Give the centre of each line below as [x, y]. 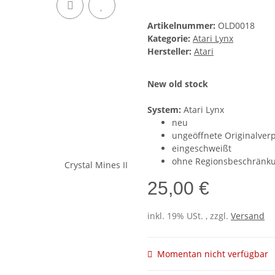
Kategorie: [170, 39]
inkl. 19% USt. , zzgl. [189, 216]
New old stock [178, 84]
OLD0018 [236, 26]
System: [164, 110]
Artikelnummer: [183, 26]
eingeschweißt [202, 149]
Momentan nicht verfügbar [213, 254]
